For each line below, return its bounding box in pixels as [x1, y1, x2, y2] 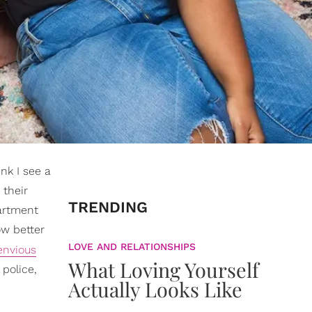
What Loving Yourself [68, 256, 259, 283]
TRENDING [68, 198, 148, 216]
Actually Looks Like [68, 276, 242, 302]
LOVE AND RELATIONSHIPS [68, 241, 196, 252]
